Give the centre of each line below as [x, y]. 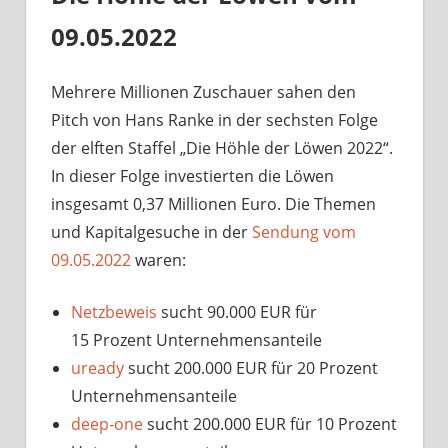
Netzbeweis [114, 311]
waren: [158, 259]
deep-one [107, 423]
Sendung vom [304, 231]
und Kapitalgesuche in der [151, 231]
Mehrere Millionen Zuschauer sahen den [203, 91]
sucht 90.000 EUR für [237, 311]
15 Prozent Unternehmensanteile [196, 339]
